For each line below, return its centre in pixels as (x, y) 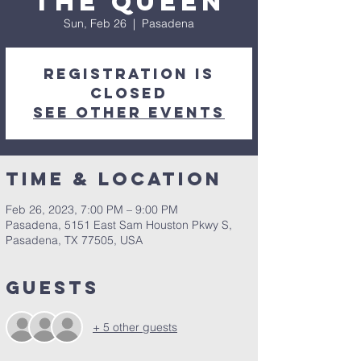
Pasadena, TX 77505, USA (74, 240)
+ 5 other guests (135, 327)
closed (129, 93)
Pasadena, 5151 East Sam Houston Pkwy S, (119, 225)
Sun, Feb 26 (95, 23)
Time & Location (114, 179)
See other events (129, 112)
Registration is (129, 74)
